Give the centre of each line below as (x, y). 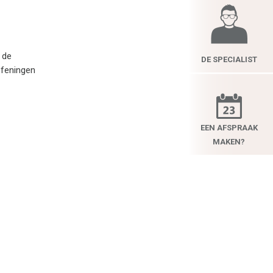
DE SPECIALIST (229, 59)
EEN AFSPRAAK (229, 127)
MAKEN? (229, 141)
